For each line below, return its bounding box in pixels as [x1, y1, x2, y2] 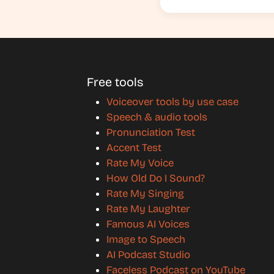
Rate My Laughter [106, 202, 190, 215]
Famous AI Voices [106, 217, 190, 231]
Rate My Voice [106, 156, 174, 169]
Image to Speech [106, 232, 185, 246]
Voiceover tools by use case [106, 95, 239, 108]
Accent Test [106, 141, 161, 154]
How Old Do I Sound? [106, 171, 205, 185]
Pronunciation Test [106, 125, 195, 139]
